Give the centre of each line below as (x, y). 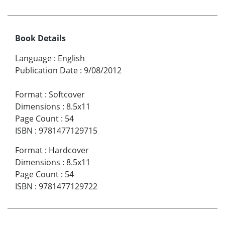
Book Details (40, 38)
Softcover (67, 95)
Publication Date (46, 71)
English (71, 59)
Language (33, 59)
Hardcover (69, 150)
